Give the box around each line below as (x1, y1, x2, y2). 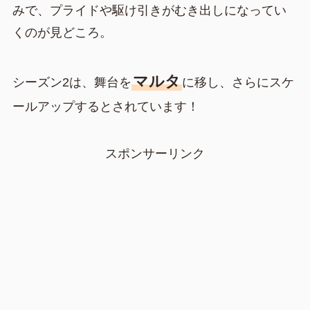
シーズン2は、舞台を (12, 75, 131, 90)
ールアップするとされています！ (12, 100, 199, 114)
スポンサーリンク (105, 147, 205, 161)
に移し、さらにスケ (181, 75, 294, 90)
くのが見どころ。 (12, 25, 112, 39)
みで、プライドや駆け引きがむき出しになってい (12, 3, 286, 17)
